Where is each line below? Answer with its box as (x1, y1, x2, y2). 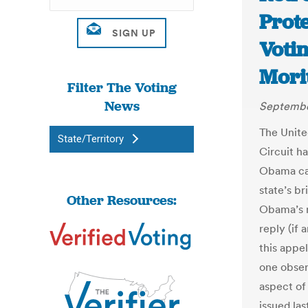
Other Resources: (67, 191, 177, 209)
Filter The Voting (67, 78, 177, 96)
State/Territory (58, 133, 124, 145)
